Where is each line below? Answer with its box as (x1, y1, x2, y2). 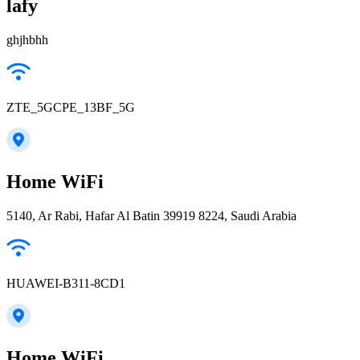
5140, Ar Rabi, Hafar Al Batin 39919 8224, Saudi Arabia (6, 208, 297, 223)
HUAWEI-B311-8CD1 (6, 276, 125, 290)
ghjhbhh (6, 32, 48, 47)
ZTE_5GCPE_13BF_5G (6, 100, 135, 114)
